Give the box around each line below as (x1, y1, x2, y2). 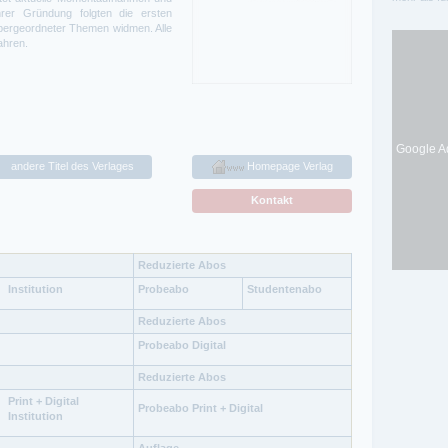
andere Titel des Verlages (10, 159, 134, 172)
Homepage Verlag (243, 159, 333, 172)
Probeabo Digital (138, 338, 226, 351)
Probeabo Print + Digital (138, 401, 263, 414)
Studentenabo (247, 282, 322, 295)
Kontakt (251, 193, 293, 206)
